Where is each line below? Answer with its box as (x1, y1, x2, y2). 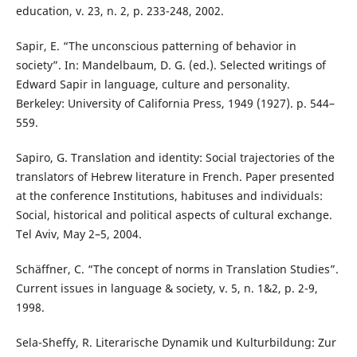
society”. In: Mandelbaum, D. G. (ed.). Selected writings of (15, 57, 326, 73)
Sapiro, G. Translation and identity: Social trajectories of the (15, 150, 335, 166)
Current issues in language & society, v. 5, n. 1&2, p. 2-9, (15, 280, 318, 296)
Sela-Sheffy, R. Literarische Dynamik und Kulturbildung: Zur (15, 335, 336, 351)
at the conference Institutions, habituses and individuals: (15, 188, 323, 204)
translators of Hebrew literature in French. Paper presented (15, 169, 335, 185)
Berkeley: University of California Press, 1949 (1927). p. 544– (15, 96, 335, 112)
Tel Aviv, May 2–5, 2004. (15, 226, 142, 242)
